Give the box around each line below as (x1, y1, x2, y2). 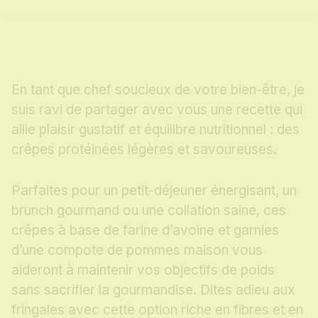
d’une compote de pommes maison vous (11, 242, 263, 259)
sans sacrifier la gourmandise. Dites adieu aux (11, 282, 295, 299)
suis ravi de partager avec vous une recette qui (11, 102, 302, 119)
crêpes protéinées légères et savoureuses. (11, 141, 277, 158)
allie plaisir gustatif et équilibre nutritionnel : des (11, 121, 300, 138)
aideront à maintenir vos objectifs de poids (11, 262, 275, 279)
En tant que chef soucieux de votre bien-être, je (11, 82, 305, 99)
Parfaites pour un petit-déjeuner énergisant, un (11, 182, 297, 199)
